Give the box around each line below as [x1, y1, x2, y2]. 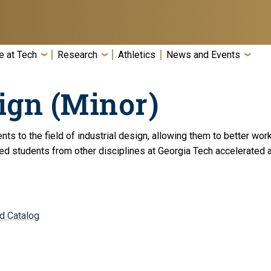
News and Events [166, 49, 240, 60]
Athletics [118, 49, 155, 60]
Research [57, 49, 97, 60]
